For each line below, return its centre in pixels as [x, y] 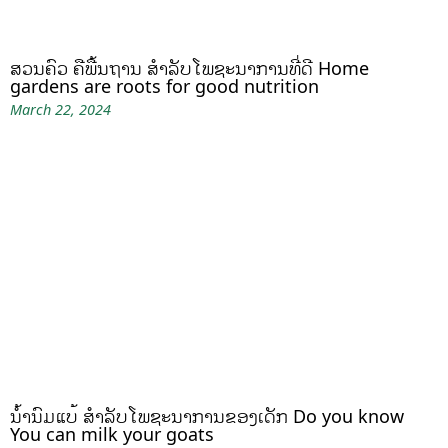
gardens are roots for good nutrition [164, 85]
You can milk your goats [112, 433]
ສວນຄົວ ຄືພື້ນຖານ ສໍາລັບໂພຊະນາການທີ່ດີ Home [189, 67]
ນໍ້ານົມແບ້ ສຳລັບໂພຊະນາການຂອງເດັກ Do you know [207, 415]
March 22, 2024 [60, 109]
